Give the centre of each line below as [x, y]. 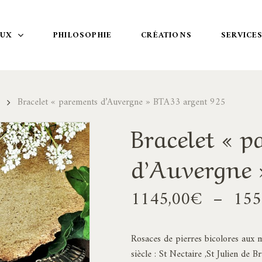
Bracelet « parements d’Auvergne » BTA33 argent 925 [122, 103]
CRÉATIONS [166, 35]
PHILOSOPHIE [82, 35]
